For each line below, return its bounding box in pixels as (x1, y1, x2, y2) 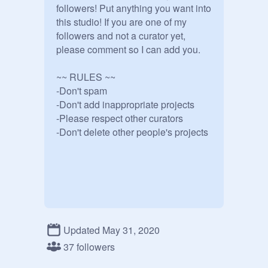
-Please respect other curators (56, 111, 183, 125)
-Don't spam (56, 84, 107, 98)
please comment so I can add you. (56, 42, 200, 56)
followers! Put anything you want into (56, 1, 211, 15)
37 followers (63, 239, 115, 254)
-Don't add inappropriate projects (56, 98, 194, 111)
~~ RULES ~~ (56, 70, 115, 84)
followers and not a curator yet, (56, 29, 185, 42)
